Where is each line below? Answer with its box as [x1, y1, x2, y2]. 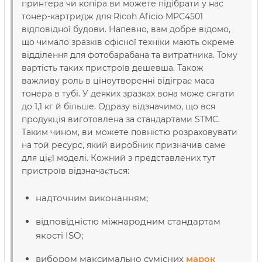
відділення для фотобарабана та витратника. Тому [22, 50, 237, 60]
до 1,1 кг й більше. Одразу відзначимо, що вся [22, 101, 215, 112]
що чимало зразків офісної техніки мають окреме [22, 37, 235, 47]
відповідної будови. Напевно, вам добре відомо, [22, 24, 230, 35]
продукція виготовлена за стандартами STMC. [22, 114, 220, 125]
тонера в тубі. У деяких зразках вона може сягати [22, 88, 235, 99]
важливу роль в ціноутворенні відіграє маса [22, 75, 215, 86]
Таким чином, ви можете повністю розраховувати [22, 127, 237, 137]
